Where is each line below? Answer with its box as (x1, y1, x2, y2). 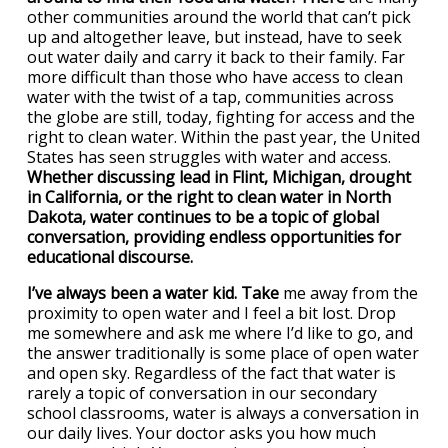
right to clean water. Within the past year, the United (27, 125, 420, 148)
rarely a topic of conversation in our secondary (27, 381, 377, 404)
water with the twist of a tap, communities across (27, 85, 394, 108)
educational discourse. (27, 245, 193, 268)
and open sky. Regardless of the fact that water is (27, 361, 396, 384)
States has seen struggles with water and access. (27, 145, 391, 168)
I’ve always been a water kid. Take (27, 281, 279, 304)
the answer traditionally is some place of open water (27, 341, 419, 364)
